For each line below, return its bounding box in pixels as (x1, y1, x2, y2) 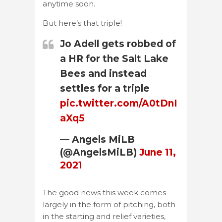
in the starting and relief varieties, (43, 211, 166, 221)
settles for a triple (60, 82, 150, 94)
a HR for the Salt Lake (60, 53, 168, 64)
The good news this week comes (43, 187, 166, 197)
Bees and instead (60, 67, 147, 79)
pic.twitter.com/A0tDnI (60, 97, 177, 109)
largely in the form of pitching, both (43, 199, 175, 209)
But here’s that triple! (43, 18, 122, 28)
